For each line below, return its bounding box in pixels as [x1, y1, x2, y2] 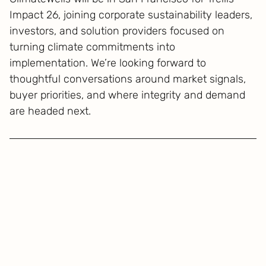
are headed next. [9, 104, 91, 118]
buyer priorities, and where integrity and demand [9, 88, 246, 102]
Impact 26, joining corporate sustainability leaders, [9, 8, 253, 21]
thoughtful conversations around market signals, [9, 72, 246, 85]
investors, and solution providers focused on [9, 24, 225, 37]
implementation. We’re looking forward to [9, 56, 207, 69]
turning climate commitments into [9, 40, 176, 53]
